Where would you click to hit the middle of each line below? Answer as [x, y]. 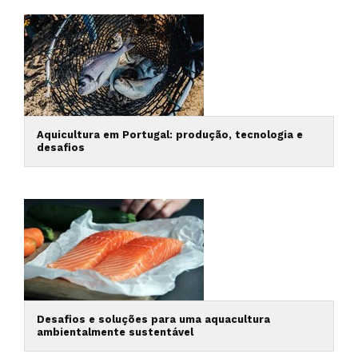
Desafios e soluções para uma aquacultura [153, 319]
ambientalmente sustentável [115, 332]
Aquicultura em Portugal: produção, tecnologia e [170, 135]
